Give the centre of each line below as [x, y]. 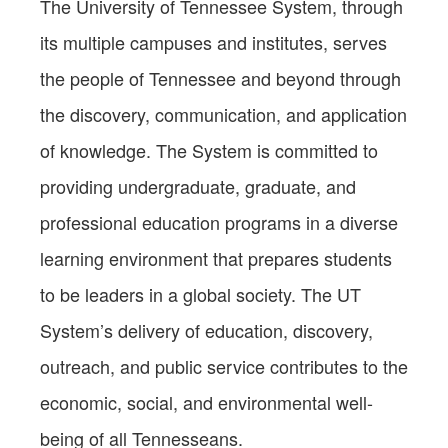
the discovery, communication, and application [223, 113]
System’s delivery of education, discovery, [206, 329]
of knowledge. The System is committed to [209, 149]
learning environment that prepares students [216, 257]
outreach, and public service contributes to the [224, 365]
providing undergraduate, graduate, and [198, 185]
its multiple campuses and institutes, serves [213, 41]
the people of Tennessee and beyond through [220, 77]
